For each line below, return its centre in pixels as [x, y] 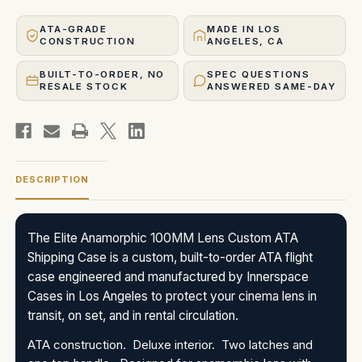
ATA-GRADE [74, 29]
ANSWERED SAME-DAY [271, 86]
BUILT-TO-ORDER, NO [102, 74]
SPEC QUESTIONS [259, 74]
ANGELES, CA [246, 41]
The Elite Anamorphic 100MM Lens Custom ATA [163, 238]
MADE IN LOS [244, 29]
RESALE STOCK [84, 86]
